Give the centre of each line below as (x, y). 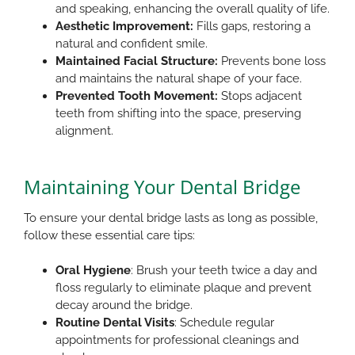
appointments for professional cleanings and (177, 340)
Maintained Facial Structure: (137, 61)
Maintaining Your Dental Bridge (162, 186)
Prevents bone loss (272, 61)
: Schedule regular (224, 322)
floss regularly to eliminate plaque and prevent (183, 287)
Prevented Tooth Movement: (137, 95)
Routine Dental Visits (115, 322)
